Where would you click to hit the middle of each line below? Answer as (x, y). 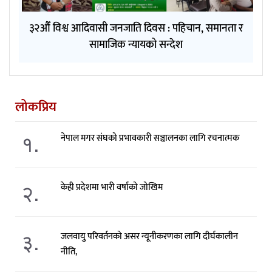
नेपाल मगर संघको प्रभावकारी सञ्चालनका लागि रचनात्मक (150, 138)
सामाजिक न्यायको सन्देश (136, 45)
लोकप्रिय (36, 107)
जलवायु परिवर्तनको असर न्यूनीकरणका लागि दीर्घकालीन (149, 236)
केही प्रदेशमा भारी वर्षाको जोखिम (111, 187)
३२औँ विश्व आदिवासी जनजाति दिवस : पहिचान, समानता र (136, 28)
